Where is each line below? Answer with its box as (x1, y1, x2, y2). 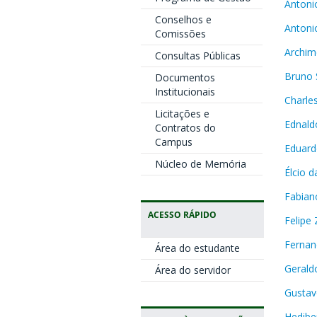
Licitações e (154, 107, 209, 120)
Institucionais (154, 85, 215, 98)
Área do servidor (154, 263, 231, 277)
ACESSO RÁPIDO (147, 209, 217, 220)
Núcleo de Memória (154, 157, 246, 171)
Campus (154, 135, 192, 149)
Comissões (154, 27, 206, 40)
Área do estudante (154, 241, 240, 255)
